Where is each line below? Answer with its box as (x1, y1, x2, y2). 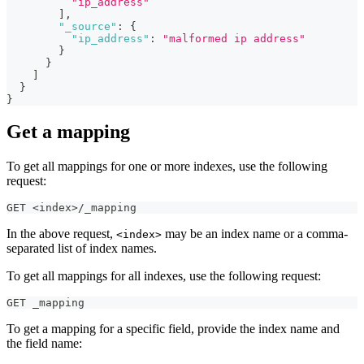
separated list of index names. (6, 241, 157, 256)
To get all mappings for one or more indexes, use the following (6, 159, 327, 174)
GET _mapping (6, 297, 84, 310)
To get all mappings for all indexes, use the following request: (6, 269, 321, 284)
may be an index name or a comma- (162, 227, 348, 241)
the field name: (6, 336, 82, 351)
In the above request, (6, 227, 116, 241)
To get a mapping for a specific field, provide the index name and (6, 322, 340, 336)
